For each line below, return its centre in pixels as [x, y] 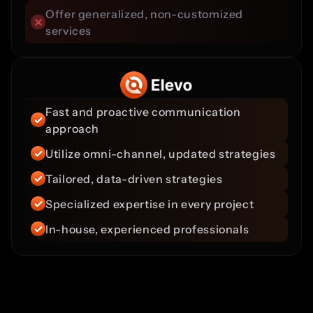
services [69, 30]
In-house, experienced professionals [147, 229]
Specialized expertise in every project [150, 204]
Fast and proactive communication [143, 111]
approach [73, 128]
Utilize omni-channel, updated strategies [161, 153]
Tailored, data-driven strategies [134, 179]
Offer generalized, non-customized [145, 14]
